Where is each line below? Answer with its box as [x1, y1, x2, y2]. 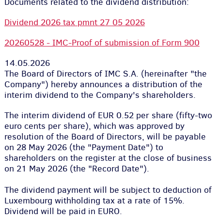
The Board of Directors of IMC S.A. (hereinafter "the [4, 68, 207, 79]
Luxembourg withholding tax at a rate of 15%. [4, 195, 185, 206]
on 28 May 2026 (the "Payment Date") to [4, 141, 163, 153]
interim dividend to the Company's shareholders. [4, 89, 196, 101]
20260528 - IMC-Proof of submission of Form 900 [4, 37, 200, 48]
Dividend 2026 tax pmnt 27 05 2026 [4, 16, 145, 28]
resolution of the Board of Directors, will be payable [4, 131, 206, 142]
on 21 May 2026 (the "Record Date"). [4, 163, 149, 174]
